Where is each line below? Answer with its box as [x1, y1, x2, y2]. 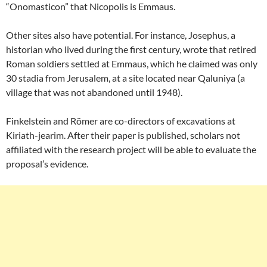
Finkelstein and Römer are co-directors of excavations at [6, 115, 235, 127]
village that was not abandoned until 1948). [6, 86, 184, 98]
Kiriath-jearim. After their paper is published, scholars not [6, 129, 240, 141]
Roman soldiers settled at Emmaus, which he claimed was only [6, 58, 257, 70]
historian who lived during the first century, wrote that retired [6, 44, 256, 55]
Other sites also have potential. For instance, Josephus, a [6, 29, 235, 41]
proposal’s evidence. [6, 158, 90, 170]
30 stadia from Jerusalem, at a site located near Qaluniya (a [6, 72, 245, 84]
